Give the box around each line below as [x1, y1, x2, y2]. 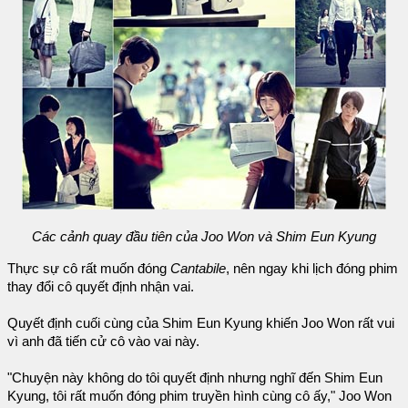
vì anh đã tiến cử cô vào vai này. [7, 333, 199, 349]
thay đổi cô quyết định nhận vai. [7, 279, 194, 294]
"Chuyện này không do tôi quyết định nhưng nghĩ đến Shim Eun [7, 370, 382, 385]
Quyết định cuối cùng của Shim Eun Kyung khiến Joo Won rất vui [7, 315, 394, 331]
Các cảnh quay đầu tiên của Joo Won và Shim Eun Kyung [32, 229, 376, 244]
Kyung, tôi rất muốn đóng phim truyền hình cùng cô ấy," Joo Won [7, 388, 392, 403]
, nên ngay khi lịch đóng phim [226, 260, 398, 276]
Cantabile [170, 260, 226, 276]
